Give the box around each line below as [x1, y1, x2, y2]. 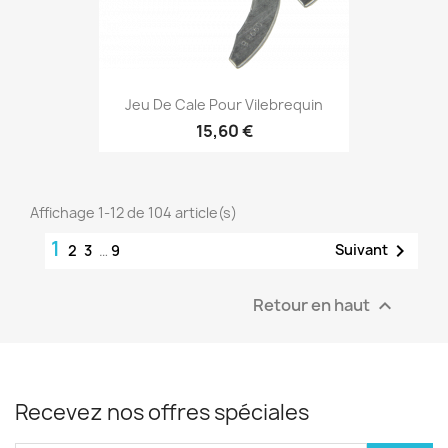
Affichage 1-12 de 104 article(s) [30, 203, 237, 222]
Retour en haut [253, 293, 373, 316]
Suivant [335, 239, 388, 259]
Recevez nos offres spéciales [15, 398, 309, 427]
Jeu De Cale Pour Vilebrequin [125, 94, 323, 114]
